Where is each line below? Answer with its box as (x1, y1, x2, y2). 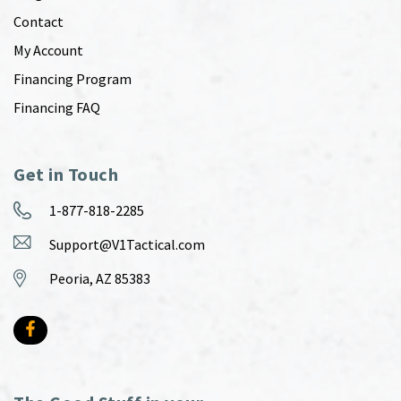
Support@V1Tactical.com (49, 235, 205, 254)
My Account (13, 41, 83, 60)
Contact (13, 13, 64, 31)
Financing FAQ (13, 98, 100, 117)
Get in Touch (13, 163, 118, 186)
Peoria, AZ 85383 (49, 269, 150, 288)
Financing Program (13, 70, 132, 89)
